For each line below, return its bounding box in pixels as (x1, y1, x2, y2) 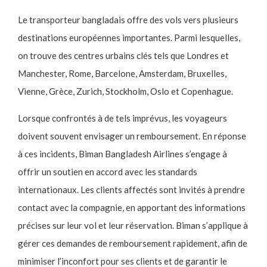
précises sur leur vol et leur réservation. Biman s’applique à (18, 220, 248, 231)
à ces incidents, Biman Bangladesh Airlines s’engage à (18, 148, 227, 160)
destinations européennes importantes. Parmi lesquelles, (18, 32, 240, 44)
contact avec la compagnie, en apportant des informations (18, 202, 246, 213)
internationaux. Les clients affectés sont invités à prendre (18, 184, 245, 195)
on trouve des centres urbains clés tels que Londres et (18, 50, 229, 61)
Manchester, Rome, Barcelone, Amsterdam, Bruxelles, (18, 68, 226, 79)
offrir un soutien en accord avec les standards (18, 166, 197, 178)
